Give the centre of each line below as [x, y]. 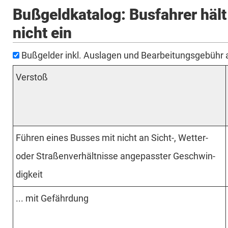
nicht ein [42, 33]
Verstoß [32, 77]
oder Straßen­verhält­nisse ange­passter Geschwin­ [116, 156]
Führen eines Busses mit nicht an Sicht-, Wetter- [112, 137]
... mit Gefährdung [52, 198]
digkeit [29, 174]
